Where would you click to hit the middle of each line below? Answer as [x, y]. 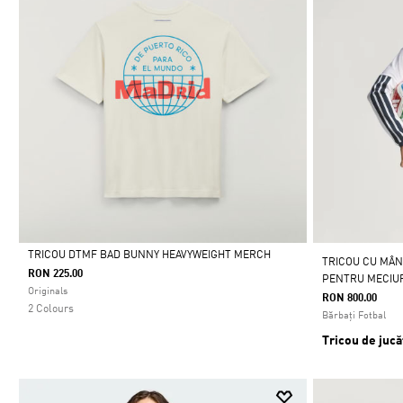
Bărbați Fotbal [354, 316]
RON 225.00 [55, 274]
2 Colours [51, 309]
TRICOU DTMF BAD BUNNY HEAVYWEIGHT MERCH [149, 255]
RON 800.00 [350, 299]
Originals [48, 292]
